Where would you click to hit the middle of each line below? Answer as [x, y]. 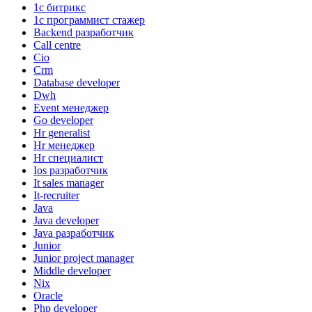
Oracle [48, 295]
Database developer [77, 82]
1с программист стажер [89, 19]
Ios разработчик [71, 170]
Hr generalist [62, 132]
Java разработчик [74, 233]
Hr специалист [68, 157]
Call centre [57, 45]
